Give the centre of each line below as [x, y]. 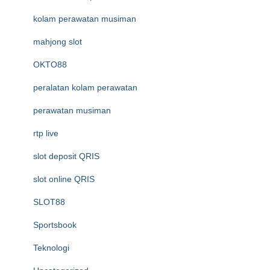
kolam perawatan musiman [85, 19]
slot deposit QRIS [66, 156]
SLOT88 [49, 202]
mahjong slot [58, 42]
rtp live [46, 133]
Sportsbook [55, 225]
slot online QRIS [64, 179]
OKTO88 [50, 64]
